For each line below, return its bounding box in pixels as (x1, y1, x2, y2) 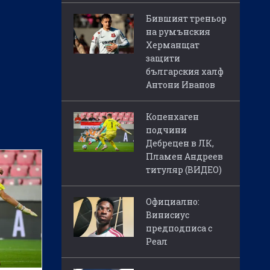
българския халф (146, 66, 224, 78)
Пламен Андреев (146, 151, 223, 163)
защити (146, 52, 180, 64)
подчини (146, 124, 187, 136)
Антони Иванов (146, 79, 215, 91)
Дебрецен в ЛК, (146, 137, 214, 149)
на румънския (146, 26, 210, 38)
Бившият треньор (146, 13, 227, 25)
